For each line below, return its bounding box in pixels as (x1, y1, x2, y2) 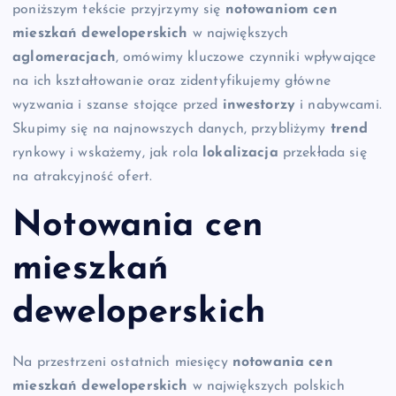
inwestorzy (222, 98, 296, 113)
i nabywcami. (295, 98, 382, 113)
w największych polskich (187, 378, 345, 393)
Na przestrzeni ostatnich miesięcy (12, 354, 232, 369)
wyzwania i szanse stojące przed (12, 98, 223, 113)
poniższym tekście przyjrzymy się (12, 3, 225, 18)
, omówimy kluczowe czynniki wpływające (115, 50, 377, 65)
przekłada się (278, 146, 367, 161)
